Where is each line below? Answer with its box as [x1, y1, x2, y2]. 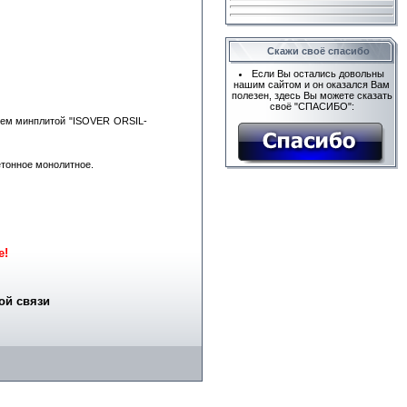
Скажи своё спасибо [267, 45, 370, 56]
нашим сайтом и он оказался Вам [233, 78, 390, 90]
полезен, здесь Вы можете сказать [231, 89, 392, 101]
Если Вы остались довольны [252, 67, 385, 79]
